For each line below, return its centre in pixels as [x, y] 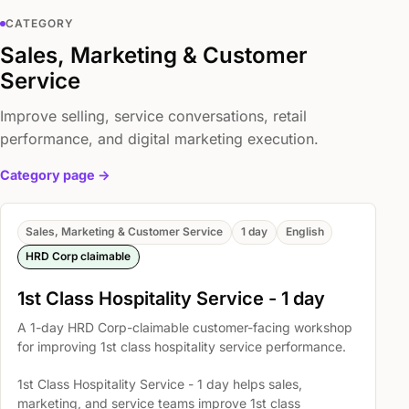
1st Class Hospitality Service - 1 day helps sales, [159, 384]
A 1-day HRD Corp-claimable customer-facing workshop [184, 328]
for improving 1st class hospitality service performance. [181, 347]
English [304, 232]
